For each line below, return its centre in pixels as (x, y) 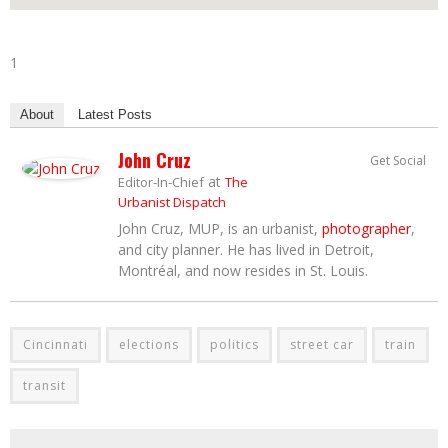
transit (44, 385)
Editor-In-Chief (161, 181)
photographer (366, 228)
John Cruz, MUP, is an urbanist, (220, 228)
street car (322, 344)
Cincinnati (55, 344)
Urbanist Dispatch (172, 201)
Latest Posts (115, 114)
